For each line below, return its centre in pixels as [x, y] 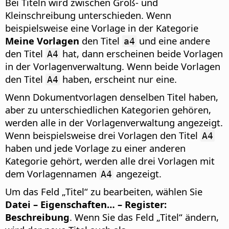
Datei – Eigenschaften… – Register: [86, 204]
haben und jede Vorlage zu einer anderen [95, 148]
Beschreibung [37, 217]
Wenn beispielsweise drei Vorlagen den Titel [103, 135]
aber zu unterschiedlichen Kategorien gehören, [108, 109]
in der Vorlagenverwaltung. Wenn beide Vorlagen [113, 66]
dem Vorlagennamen [52, 173]
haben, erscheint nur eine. [118, 79]
